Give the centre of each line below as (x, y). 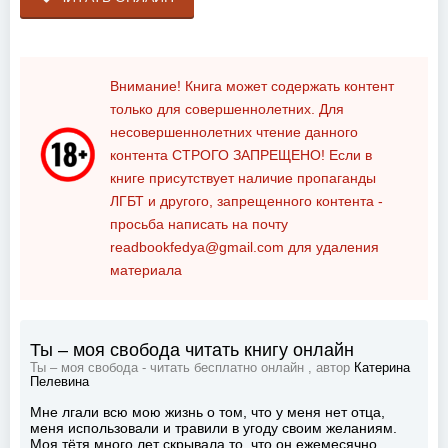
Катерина (382, 367)
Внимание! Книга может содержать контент (252, 85)
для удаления (331, 246)
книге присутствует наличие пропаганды (243, 177)
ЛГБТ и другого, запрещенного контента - (246, 200)
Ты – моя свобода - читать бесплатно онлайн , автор (192, 367)
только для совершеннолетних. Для (227, 108)
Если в (348, 154)
